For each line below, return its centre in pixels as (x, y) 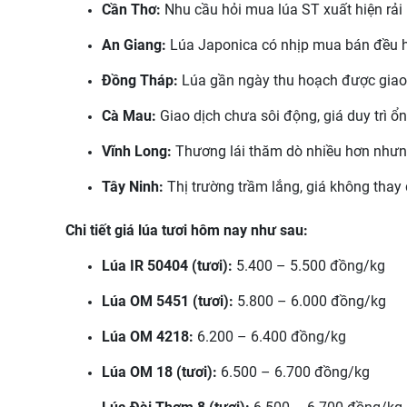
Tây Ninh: (134, 187)
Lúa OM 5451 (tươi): (168, 301)
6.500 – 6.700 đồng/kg (295, 372)
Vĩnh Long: (139, 151)
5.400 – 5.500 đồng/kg (309, 266)
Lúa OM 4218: (149, 337)
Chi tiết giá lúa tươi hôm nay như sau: (187, 230)
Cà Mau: (131, 116)
